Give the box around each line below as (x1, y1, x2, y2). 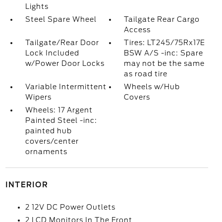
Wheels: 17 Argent (25, 106, 93, 114)
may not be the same (124, 59, 205, 67)
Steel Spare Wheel (25, 15, 97, 23)
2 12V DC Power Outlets (25, 203, 115, 211)
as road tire (124, 70, 168, 78)
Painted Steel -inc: (25, 116, 97, 124)
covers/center (25, 137, 79, 145)
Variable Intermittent (25, 83, 107, 91)
